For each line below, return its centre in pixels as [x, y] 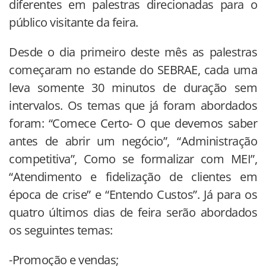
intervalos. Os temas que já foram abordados [133, 106]
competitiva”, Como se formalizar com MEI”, [133, 159]
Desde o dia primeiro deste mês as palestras [133, 52]
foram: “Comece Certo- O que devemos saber [133, 123]
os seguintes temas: [61, 230]
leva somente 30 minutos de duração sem [133, 88]
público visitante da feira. [74, 23]
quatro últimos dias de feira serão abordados [133, 213]
